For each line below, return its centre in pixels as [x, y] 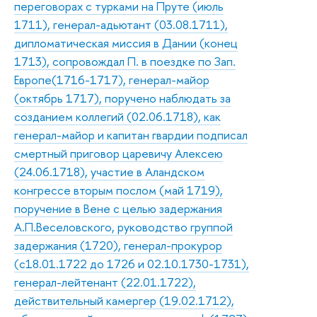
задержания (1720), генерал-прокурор [118, 245]
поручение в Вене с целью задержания [118, 208]
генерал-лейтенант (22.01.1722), [105, 282]
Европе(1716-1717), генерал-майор [112, 79]
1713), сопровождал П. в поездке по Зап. [125, 61]
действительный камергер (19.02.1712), [124, 300]
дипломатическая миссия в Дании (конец [126, 42]
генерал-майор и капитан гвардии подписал [131, 134]
